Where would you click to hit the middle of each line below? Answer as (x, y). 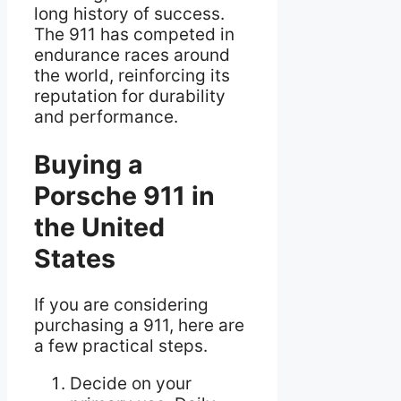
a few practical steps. (121, 346)
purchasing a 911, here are (139, 326)
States (75, 258)
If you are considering (121, 305)
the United (99, 226)
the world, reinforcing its (132, 76)
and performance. (106, 117)
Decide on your (131, 384)
